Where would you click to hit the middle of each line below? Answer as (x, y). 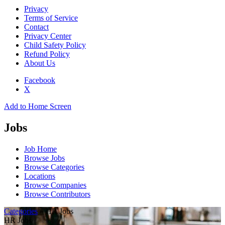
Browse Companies (55, 185)
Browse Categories (54, 167)
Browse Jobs (44, 158)
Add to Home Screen (38, 106)
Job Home (40, 149)
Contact (36, 27)
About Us (40, 63)
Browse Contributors (57, 194)
